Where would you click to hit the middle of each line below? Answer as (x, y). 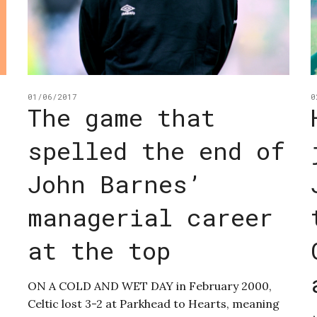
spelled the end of (156, 151)
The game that (121, 117)
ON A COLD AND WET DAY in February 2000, (149, 286)
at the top (99, 250)
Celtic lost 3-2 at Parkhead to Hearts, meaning (153, 304)
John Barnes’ (114, 184)
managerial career (150, 217)
